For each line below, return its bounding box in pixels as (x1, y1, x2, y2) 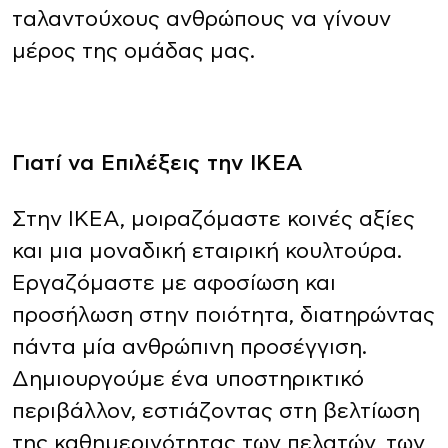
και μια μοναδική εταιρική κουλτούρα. (12, 241, 402, 262)
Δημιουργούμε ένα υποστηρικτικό (12, 369, 364, 390)
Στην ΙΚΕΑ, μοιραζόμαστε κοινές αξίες (12, 209, 415, 230)
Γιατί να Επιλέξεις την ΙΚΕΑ (12, 153, 303, 174)
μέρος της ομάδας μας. (12, 41, 255, 62)
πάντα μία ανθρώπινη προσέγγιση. (12, 337, 367, 358)
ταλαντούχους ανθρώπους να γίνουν (12, 9, 391, 30)
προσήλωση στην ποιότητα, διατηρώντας (12, 305, 435, 326)
